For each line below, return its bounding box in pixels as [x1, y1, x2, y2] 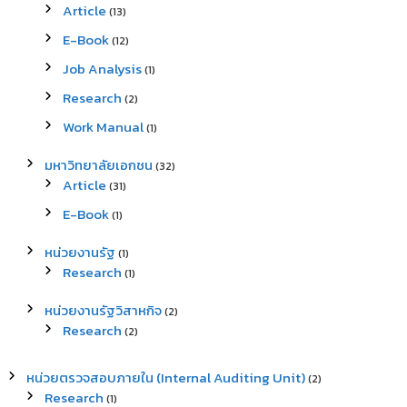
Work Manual [62, 116, 144, 137]
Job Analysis [62, 58, 142, 79]
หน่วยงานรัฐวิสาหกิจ [44, 300, 162, 321]
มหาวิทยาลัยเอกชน [44, 154, 153, 175]
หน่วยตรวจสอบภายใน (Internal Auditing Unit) [25, 367, 305, 388]
